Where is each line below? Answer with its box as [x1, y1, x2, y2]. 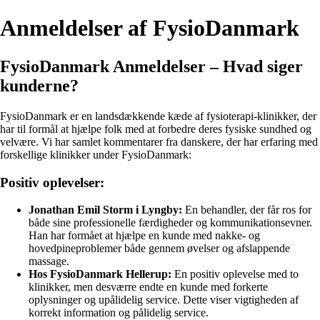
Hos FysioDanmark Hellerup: [29, 268, 171, 281]
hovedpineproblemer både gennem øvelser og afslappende [29, 242, 290, 255]
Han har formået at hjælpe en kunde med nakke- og [29, 229, 260, 242]
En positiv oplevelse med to [171, 268, 299, 281]
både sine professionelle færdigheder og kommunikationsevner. [29, 216, 312, 229]
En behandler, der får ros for [182, 204, 311, 216]
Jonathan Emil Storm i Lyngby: [29, 204, 182, 216]
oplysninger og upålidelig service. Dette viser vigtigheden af [29, 294, 299, 306]
